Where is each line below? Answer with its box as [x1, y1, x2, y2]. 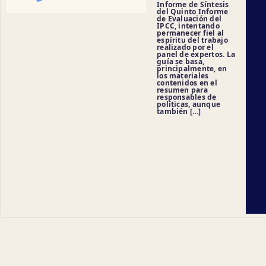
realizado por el [157, 42, 214, 52]
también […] [157, 106, 201, 116]
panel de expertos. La [157, 49, 236, 59]
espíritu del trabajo [157, 34, 228, 45]
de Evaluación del [157, 13, 222, 24]
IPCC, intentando [157, 20, 220, 31]
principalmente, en [157, 63, 227, 74]
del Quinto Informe [157, 6, 229, 17]
